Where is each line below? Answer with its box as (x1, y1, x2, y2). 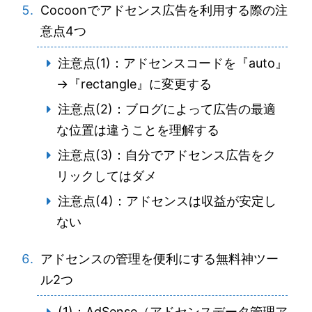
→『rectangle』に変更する (56, 77, 212, 91)
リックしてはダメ (56, 169, 157, 183)
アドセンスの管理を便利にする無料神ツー (40, 251, 279, 266)
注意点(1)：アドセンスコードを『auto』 (57, 56, 288, 70)
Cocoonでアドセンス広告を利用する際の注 (40, 3, 288, 17)
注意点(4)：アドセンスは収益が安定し (57, 194, 276, 208)
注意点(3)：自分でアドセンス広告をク (57, 148, 276, 162)
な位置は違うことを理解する (56, 123, 219, 137)
